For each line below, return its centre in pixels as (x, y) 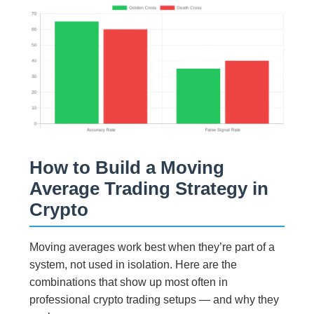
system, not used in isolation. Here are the (134, 265)
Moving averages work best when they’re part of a (152, 247)
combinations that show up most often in (129, 282)
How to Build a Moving (127, 168)
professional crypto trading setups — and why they (155, 300)
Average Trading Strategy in (149, 189)
